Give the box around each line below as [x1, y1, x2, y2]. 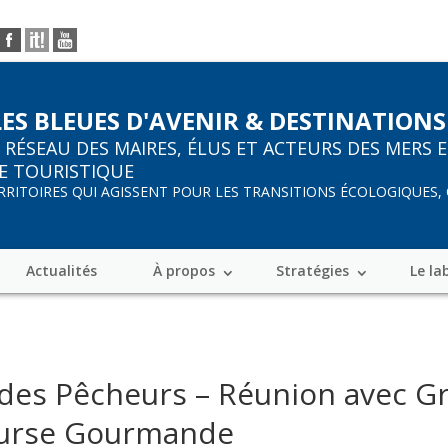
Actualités [25, 261, 97, 280]
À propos [152, 261, 215, 280]
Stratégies [275, 261, 349, 280]
